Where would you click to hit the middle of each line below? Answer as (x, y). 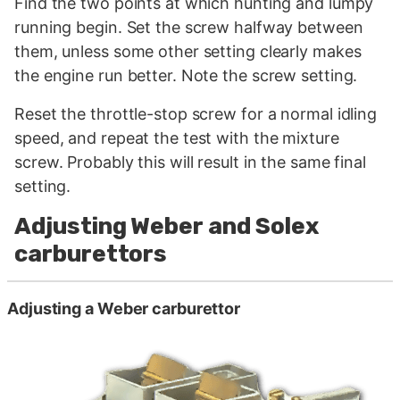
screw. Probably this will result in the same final (190, 162)
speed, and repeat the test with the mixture (177, 138)
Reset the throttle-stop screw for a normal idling (196, 114)
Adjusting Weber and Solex (167, 227)
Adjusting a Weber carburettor (124, 308)
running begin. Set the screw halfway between (189, 28)
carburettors (91, 254)
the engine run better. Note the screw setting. (186, 76)
